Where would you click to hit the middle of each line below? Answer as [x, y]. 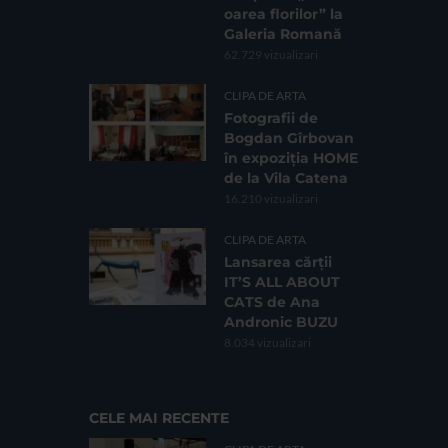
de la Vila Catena [286, 177]
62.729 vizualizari [271, 54]
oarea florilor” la [283, 13]
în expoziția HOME [291, 157]
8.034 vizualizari [267, 342]
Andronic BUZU [281, 321]
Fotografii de [271, 117]
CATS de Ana [272, 301]
